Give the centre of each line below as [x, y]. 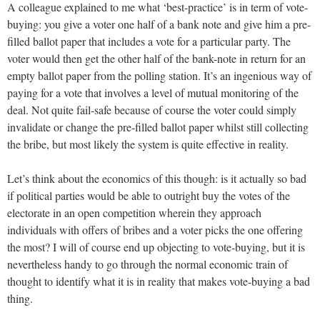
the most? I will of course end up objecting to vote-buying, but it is [156, 246]
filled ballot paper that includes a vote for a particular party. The [149, 41]
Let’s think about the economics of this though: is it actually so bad [157, 178]
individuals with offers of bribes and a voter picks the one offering [155, 229]
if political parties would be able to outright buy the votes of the [149, 195]
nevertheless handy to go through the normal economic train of [147, 264]
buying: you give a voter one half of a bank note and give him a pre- [159, 24]
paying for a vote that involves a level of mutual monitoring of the [153, 92]
